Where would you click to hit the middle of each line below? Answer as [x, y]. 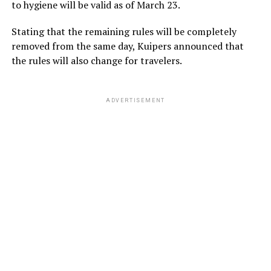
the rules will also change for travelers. [96, 60]
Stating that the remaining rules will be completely [124, 31]
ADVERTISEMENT [135, 100]
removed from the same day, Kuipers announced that [127, 46]
